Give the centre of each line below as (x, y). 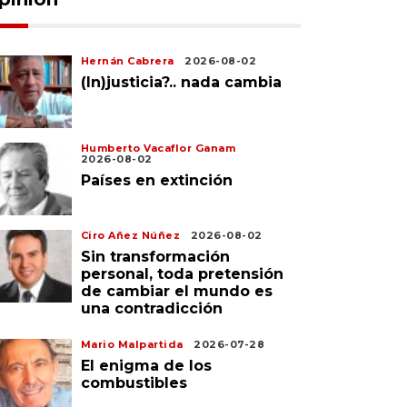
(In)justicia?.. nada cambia (181, 82)
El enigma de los (146, 366)
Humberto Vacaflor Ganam (158, 148)
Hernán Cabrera (127, 61)
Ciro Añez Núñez (130, 235)
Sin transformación (155, 257)
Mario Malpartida (132, 344)
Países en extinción (156, 180)
